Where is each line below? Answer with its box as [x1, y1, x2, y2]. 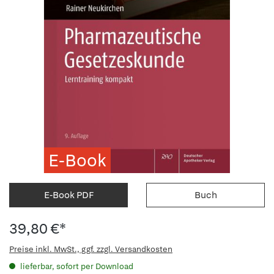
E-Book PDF [43, 189, 94, 201]
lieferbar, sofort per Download [18, 261, 133, 272]
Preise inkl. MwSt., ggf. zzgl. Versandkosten [9, 244, 172, 254]
